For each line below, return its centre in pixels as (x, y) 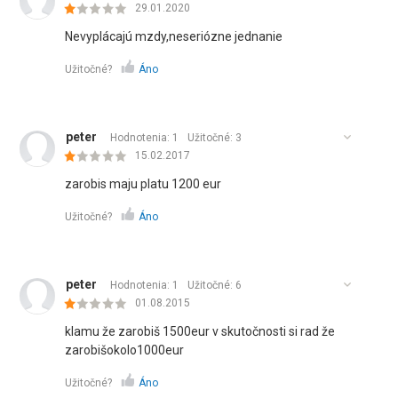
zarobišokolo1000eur (125, 350)
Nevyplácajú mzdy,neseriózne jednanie (174, 36)
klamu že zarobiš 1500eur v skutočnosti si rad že (200, 331)
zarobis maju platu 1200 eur (143, 184)
